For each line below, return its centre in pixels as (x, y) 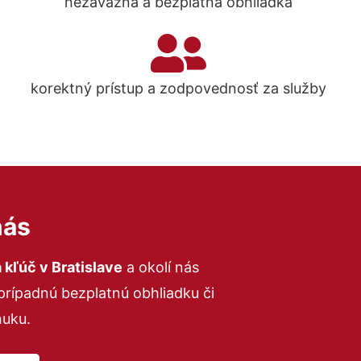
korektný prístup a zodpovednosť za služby (179, 88)
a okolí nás (160, 267)
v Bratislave (79, 267)
